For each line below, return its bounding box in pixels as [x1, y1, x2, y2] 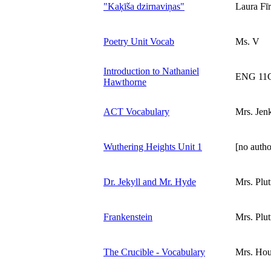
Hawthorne [103, 76, 146, 87]
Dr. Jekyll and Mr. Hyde [103, 176, 196, 187]
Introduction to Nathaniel [103, 65, 199, 76]
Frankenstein [103, 211, 152, 222]
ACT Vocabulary [103, 106, 169, 117]
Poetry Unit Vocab [103, 36, 174, 47]
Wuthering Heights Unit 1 [103, 141, 202, 152]
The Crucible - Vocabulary [103, 246, 205, 257]
